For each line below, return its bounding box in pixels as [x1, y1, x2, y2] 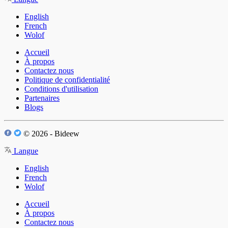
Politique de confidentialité [24, 75, 110, 84]
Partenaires [24, 94, 60, 103]
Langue [12, 147, 38, 156]
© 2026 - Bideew [21, 129, 79, 138]
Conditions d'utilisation [24, 84, 98, 94]
